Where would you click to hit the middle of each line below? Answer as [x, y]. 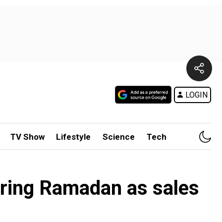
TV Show [27, 137]
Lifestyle [74, 137]
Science [119, 137]
